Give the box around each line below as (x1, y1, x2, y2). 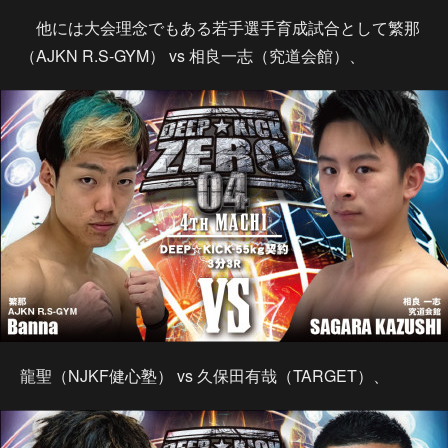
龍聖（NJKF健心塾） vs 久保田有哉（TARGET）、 (20, 364, 389, 387)
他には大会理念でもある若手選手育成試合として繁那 (20, 16, 420, 39)
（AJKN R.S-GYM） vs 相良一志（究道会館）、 (20, 44, 365, 67)
